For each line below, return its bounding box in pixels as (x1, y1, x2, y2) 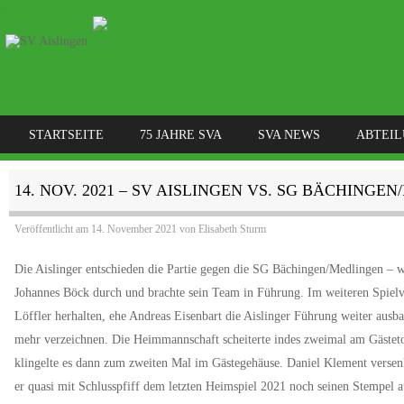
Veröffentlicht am (14, 223, 91, 236)
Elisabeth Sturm (197, 223, 266, 236)
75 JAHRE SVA (140, 128, 222, 142)
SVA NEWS (258, 128, 320, 142)
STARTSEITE (29, 128, 104, 142)
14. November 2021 (90, 223, 177, 236)
